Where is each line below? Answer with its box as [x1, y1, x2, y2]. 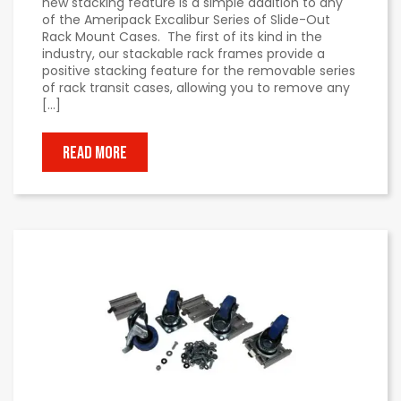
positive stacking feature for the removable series [42, 61, 355, 80]
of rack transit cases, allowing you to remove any [42, 78, 350, 97]
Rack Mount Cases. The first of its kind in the [42, 27, 322, 46]
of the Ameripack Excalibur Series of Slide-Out [42, 10, 330, 29]
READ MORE [62, 141, 127, 164]
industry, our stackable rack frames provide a [42, 44, 325, 63]
